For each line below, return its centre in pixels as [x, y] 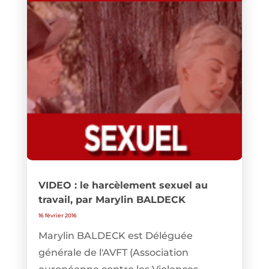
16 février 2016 [57, 215]
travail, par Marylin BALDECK [112, 199]
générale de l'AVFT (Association [113, 252]
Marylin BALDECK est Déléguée [115, 235]
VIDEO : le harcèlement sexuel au [123, 185]
